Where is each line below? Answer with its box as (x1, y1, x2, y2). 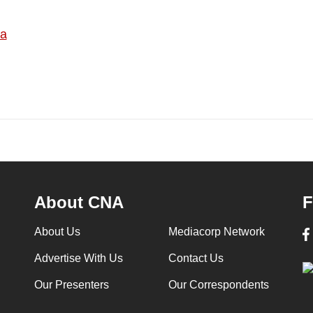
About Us (34, 226, 80, 238)
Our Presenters (34, 279, 109, 291)
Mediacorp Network (168, 226, 265, 238)
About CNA (34, 193, 124, 212)
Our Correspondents (168, 279, 269, 291)
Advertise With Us (34, 252, 123, 265)
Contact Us (168, 252, 224, 265)
